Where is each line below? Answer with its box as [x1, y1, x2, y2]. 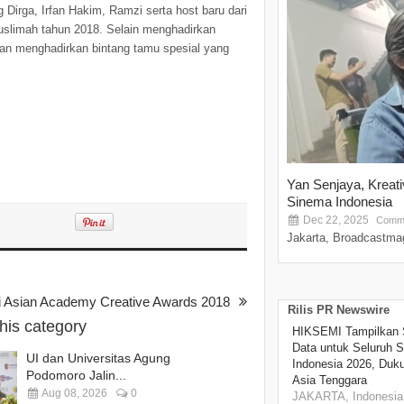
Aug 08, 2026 [40, 387, 107, 400]
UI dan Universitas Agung [26, 351, 170, 366]
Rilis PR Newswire [288, 303, 390, 317]
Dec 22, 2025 [300, 214, 369, 227]
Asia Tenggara [292, 373, 367, 388]
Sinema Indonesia [287, 194, 392, 210]
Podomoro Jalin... [26, 368, 126, 383]
